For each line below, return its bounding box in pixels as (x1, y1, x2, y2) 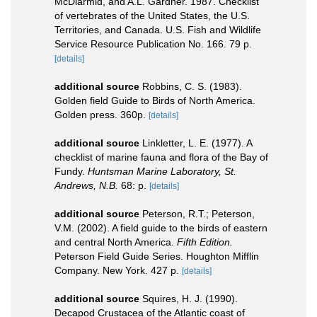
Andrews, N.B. (54, 179, 118, 191)
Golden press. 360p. (54, 108, 146, 120)
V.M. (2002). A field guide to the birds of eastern (54, 221, 267, 234)
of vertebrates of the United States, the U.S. (54, 9, 250, 21)
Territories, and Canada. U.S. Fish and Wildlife (54, 23, 261, 35)
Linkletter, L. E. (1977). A (142, 137, 252, 149)
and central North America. (54, 236, 177, 248)
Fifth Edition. (177, 236, 233, 248)
